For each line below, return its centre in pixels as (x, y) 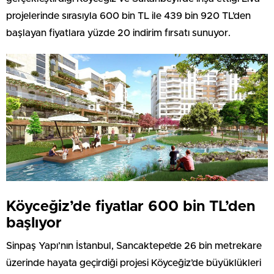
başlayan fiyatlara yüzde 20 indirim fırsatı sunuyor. (118, 33)
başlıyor (34, 223)
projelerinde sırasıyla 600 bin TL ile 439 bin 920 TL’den (128, 16)
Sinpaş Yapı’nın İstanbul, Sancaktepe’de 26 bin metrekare (134, 246)
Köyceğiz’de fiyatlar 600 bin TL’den (131, 206)
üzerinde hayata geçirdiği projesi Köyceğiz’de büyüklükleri (134, 263)
